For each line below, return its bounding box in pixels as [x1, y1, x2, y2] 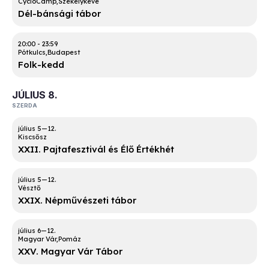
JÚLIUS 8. [12, 89, 58, 101]
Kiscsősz [18, 133, 47, 142]
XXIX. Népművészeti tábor [18, 195, 136, 207]
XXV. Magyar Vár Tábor [18, 246, 122, 258]
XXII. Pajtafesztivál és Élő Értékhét [18, 144, 174, 156]
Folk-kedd [18, 59, 64, 71]
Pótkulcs [18, 48, 46, 57]
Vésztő [18, 184, 41, 193]
